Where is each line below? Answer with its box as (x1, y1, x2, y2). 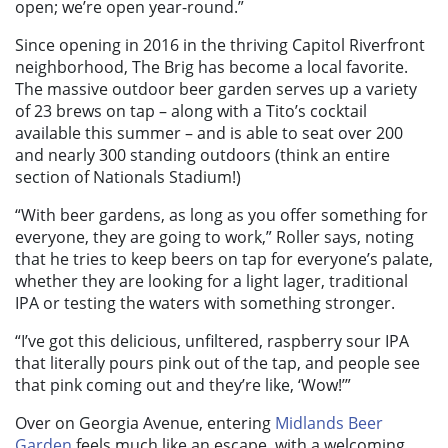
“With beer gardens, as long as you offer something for (15, 204, 428, 227)
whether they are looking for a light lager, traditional (15, 270, 408, 293)
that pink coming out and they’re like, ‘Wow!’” (15, 374, 351, 397)
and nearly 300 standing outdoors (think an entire (15, 144, 390, 167)
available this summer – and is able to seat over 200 (15, 122, 403, 145)
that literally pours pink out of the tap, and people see (15, 352, 420, 375)
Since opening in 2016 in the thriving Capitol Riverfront (15, 34, 425, 57)
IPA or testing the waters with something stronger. (15, 292, 395, 315)
